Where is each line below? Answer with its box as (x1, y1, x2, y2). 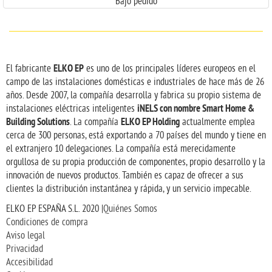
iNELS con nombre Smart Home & (137, 103, 254, 115)
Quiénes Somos (103, 203, 157, 214)
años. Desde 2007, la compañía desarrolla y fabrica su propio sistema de (6, 90, 261, 101)
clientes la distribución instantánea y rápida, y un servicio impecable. (6, 183, 251, 194)
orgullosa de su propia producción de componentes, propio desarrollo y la (6, 157, 265, 168)
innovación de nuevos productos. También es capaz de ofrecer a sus (6, 170, 243, 181)
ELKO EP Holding (121, 116, 180, 128)
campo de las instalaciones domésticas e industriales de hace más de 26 (6, 76, 264, 87)
